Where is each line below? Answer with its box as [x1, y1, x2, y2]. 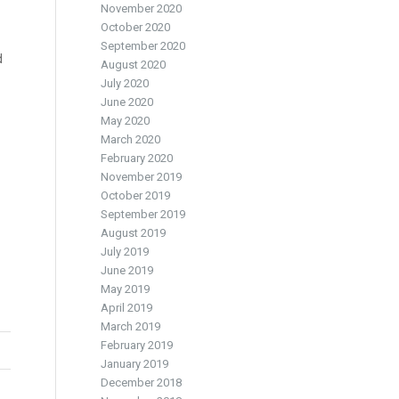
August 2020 [101, 58, 167, 71]
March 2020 [101, 133, 161, 146]
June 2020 [101, 95, 154, 109]
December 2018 [101, 376, 183, 389]
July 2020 [101, 77, 150, 90]
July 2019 [101, 245, 150, 258]
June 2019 [101, 264, 154, 277]
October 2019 [101, 189, 171, 202]
